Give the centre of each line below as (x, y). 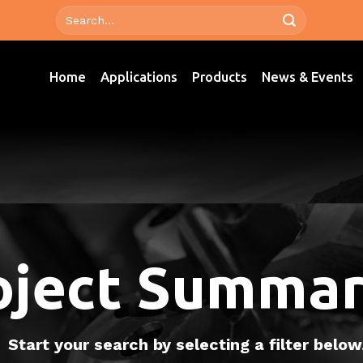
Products (220, 77)
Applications (139, 77)
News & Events (308, 77)
